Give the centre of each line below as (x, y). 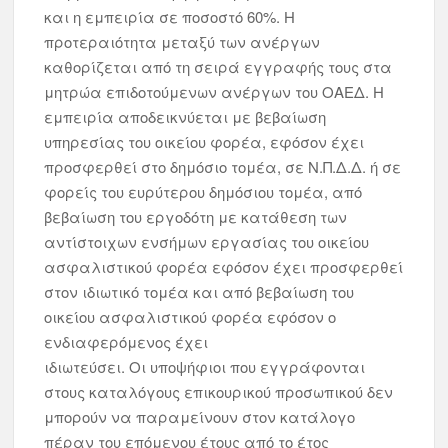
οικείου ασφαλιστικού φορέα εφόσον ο (190, 316)
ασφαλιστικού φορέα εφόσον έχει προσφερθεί (224, 266)
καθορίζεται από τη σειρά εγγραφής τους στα (218, 66)
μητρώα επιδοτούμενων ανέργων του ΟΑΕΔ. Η (214, 91)
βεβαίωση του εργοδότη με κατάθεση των (196, 216)
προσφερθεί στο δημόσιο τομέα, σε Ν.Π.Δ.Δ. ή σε (223, 166)
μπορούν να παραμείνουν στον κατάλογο (200, 416)
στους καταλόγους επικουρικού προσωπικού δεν (219, 391)
